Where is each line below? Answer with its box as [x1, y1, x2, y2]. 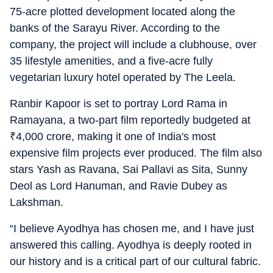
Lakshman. [10, 196, 63, 208]
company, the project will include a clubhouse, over [10, 38, 257, 51]
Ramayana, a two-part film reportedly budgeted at [10, 114, 250, 126]
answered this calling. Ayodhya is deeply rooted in [10, 239, 252, 251]
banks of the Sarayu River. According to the [10, 22, 220, 34]
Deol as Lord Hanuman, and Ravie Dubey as [10, 180, 227, 192]
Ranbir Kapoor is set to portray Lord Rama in [10, 97, 227, 110]
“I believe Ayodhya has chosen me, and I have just [10, 222, 254, 235]
